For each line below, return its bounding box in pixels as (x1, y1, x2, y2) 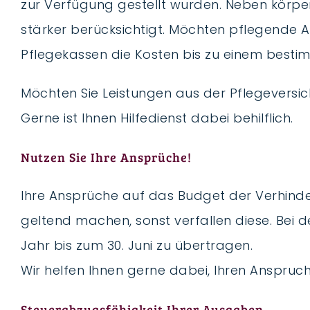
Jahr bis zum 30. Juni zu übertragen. (21, 236, 253, 254)
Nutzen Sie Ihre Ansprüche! (21, 148, 192, 165)
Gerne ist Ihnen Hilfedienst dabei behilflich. (21, 109, 293, 127)
